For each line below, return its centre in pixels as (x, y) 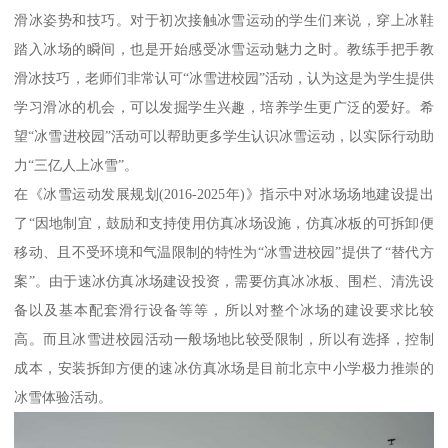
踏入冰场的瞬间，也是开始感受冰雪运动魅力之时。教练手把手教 (224, 48)
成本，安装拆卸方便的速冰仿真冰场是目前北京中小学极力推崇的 (224, 367)
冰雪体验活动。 (63, 396)
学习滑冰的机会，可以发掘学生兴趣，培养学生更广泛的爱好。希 (224, 106)
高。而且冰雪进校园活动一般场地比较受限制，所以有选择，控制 (224, 338)
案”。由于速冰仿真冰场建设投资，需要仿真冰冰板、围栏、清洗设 (224, 280)
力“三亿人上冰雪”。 (76, 164)
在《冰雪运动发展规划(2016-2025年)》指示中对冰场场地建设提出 (224, 193)
